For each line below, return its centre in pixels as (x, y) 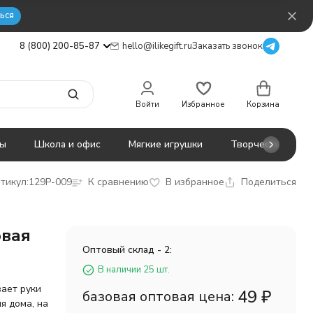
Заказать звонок (227, 46)
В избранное (195, 182)
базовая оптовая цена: (158, 297)
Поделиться (269, 182)
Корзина (263, 104)
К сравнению (118, 182)
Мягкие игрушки (166, 144)
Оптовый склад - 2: (127, 250)
